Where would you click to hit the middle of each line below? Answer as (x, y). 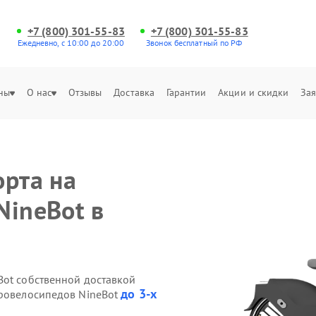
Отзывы (85, 92)
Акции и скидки (254, 92)
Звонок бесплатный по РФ (194, 43)
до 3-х (139, 294)
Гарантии (186, 92)
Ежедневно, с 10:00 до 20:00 (71, 43)
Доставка (134, 92)
